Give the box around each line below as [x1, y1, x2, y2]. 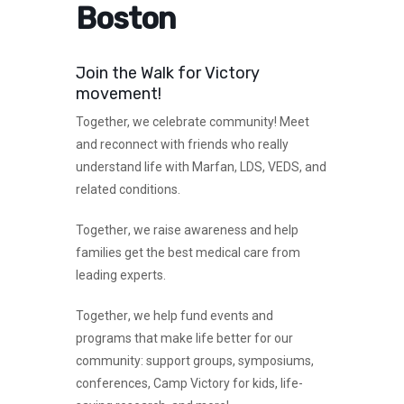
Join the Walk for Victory [76, 63, 260, 84]
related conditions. [76, 182, 183, 197]
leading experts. [76, 268, 169, 283]
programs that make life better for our [76, 331, 293, 346]
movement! [76, 84, 165, 105]
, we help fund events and [128, 308, 273, 324]
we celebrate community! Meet [130, 115, 309, 130]
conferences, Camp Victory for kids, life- [76, 376, 303, 391]
